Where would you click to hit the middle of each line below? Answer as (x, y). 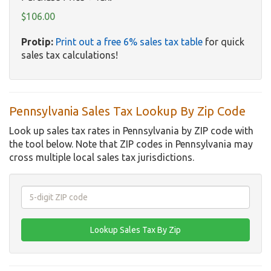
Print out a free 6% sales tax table (129, 42)
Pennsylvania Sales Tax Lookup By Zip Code (127, 111)
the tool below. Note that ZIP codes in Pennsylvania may (131, 144)
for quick (224, 42)
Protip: (37, 42)
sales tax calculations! (70, 55)
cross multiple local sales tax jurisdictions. (102, 158)
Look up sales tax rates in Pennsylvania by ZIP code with (131, 131)
